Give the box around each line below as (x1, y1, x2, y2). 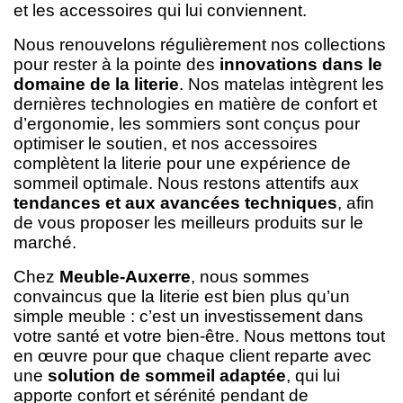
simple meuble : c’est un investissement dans (13, 306, 363, 326)
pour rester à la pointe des (13, 54, 219, 74)
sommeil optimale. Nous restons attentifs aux (13, 173, 359, 193)
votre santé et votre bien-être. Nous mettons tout (13, 326, 385, 345)
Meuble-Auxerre (59, 266, 191, 286)
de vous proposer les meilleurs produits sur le (13, 212, 363, 232)
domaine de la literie (13, 74, 179, 94)
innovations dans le (219, 54, 382, 74)
